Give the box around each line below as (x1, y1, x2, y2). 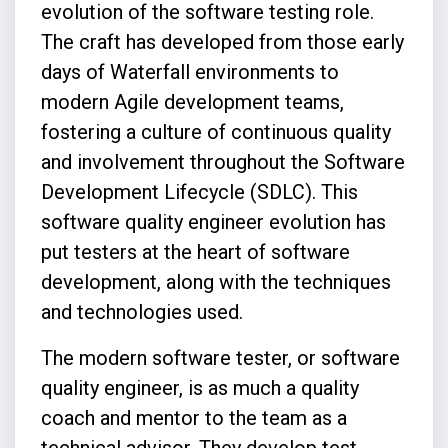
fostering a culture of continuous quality (40, 119, 391, 144)
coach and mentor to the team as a (40, 405, 347, 430)
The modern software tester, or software (40, 345, 400, 370)
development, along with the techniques (40, 269, 391, 294)
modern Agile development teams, (40, 89, 344, 114)
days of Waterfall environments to (40, 59, 339, 84)
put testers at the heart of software (40, 239, 350, 264)
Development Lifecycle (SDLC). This (40, 179, 358, 204)
